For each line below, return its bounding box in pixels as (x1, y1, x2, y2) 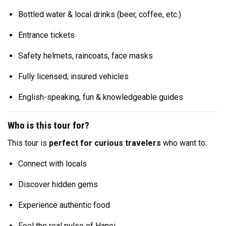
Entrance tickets (18, 30, 75, 40)
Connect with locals (18, 158, 87, 168)
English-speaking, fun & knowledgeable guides (18, 92, 183, 102)
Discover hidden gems (18, 179, 98, 189)
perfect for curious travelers (49, 138, 161, 148)
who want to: (161, 138, 207, 148)
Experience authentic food (18, 200, 110, 210)
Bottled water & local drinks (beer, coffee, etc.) (18, 9, 181, 19)
